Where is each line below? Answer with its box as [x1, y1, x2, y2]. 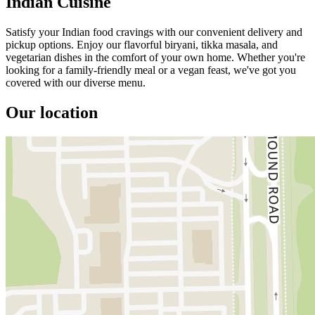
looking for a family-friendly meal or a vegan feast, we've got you [6, 63, 296, 76]
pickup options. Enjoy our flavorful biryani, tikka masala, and [6, 38, 278, 51]
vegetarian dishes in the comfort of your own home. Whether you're [6, 51, 305, 63]
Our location [6, 103, 98, 122]
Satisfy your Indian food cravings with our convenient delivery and [6, 25, 302, 38]
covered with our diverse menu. [6, 76, 146, 89]
